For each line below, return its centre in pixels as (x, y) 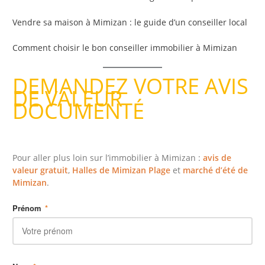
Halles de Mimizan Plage (122, 170)
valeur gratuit (41, 170)
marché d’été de (216, 170)
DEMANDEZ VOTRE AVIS (131, 86)
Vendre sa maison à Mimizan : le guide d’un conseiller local (130, 22)
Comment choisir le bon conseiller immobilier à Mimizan (125, 48)
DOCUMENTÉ (79, 111)
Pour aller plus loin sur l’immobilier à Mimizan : (108, 157)
